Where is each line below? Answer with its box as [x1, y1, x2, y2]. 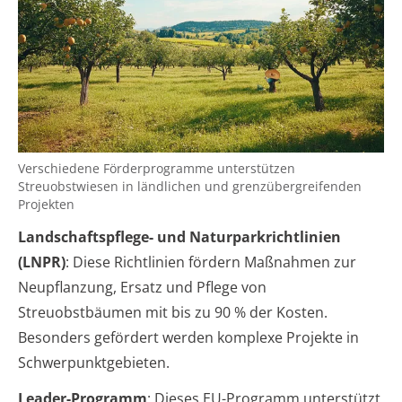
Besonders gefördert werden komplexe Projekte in [18, 327, 359, 347]
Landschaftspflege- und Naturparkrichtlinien [18, 226, 341, 247]
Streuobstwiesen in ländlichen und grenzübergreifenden [18, 177, 362, 195]
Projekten [18, 195, 74, 213]
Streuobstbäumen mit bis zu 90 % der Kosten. [18, 301, 328, 322]
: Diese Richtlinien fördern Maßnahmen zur [66, 251, 356, 272]
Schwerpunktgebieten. [18, 352, 170, 372]
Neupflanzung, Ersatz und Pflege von [18, 276, 267, 297]
